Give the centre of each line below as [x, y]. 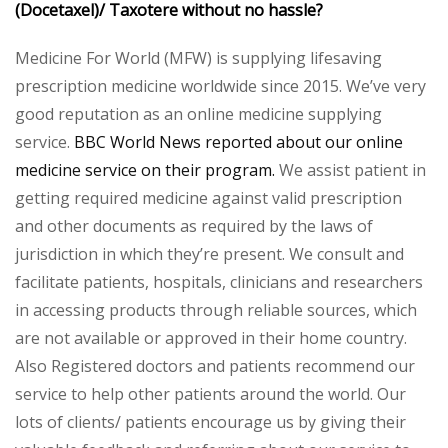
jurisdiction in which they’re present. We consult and [209, 253]
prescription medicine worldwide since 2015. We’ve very [220, 85]
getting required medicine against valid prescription [208, 197]
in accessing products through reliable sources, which [216, 309]
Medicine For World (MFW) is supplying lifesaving [198, 57]
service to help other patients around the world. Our [210, 393]
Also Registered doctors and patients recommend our [215, 365]
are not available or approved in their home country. [211, 337]
